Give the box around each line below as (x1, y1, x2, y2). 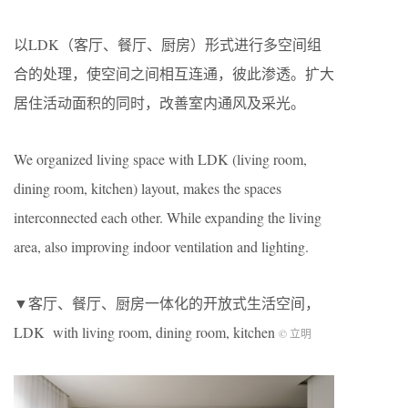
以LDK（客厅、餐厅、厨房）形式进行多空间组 (14, 34, 321, 54)
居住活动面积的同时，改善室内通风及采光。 (14, 92, 305, 112)
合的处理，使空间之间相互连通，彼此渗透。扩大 (14, 63, 334, 83)
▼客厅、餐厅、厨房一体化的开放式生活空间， (14, 292, 320, 312)
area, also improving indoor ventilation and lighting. (14, 236, 309, 256)
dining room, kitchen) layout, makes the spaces (14, 178, 281, 198)
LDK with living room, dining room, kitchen (14, 321, 279, 342)
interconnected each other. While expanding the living (14, 207, 321, 227)
